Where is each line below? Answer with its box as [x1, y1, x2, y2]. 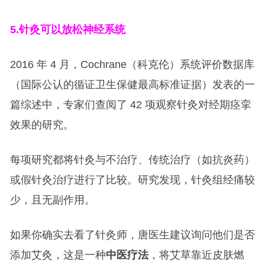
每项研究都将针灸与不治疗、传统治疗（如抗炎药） [9, 154, 255, 166]
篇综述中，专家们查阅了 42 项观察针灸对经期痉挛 [9, 99, 251, 111]
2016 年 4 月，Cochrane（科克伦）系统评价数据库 [9, 59, 254, 71]
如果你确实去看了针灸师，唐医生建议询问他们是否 [9, 229, 255, 241]
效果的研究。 [9, 119, 74, 131]
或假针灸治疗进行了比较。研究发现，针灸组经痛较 [9, 174, 255, 186]
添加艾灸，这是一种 [9, 249, 106, 261]
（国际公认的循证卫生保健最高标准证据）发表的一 [9, 79, 255, 91]
